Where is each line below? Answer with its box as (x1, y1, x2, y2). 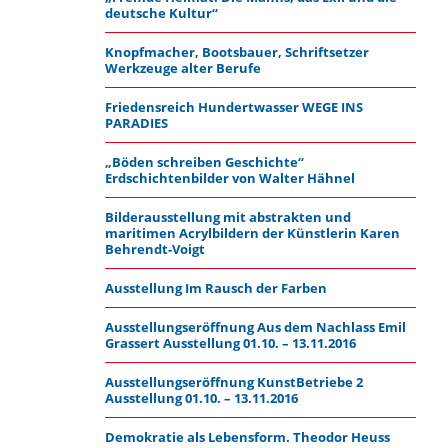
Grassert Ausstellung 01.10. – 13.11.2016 (104, 334, 356, 352)
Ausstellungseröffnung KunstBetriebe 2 (104, 373, 363, 391)
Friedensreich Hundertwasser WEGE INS (104, 98, 363, 116)
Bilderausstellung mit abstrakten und (104, 208, 351, 226)
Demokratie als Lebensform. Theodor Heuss (104, 428, 390, 446)
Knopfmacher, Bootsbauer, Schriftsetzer (104, 43, 369, 61)
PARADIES (104, 114, 168, 132)
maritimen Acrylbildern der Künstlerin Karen (104, 224, 400, 242)
